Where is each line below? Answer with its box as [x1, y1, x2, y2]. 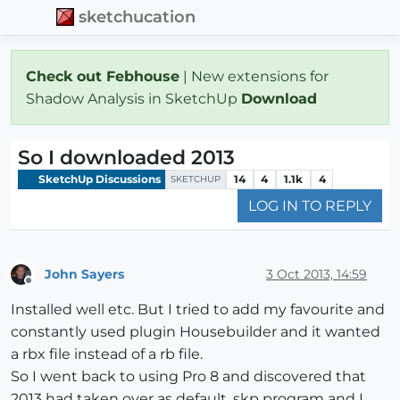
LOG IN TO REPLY [248, 197, 371, 215]
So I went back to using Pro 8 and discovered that [11, 368, 366, 386]
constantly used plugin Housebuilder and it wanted [11, 323, 380, 341]
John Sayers [45, 265, 124, 282]
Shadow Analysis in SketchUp [26, 89, 241, 107]
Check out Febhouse [26, 67, 179, 85]
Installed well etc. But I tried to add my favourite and [11, 301, 385, 319]
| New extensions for [179, 67, 329, 85]
